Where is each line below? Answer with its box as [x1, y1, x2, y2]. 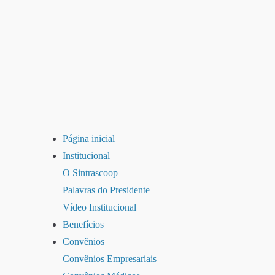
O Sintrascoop [63, 168, 118, 178]
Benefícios [63, 219, 104, 230]
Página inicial [63, 133, 115, 144]
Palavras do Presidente [63, 185, 150, 195]
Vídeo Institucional [63, 202, 136, 212]
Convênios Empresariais [63, 254, 157, 264]
